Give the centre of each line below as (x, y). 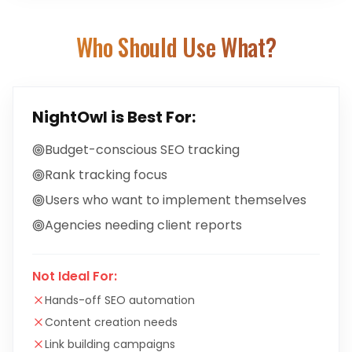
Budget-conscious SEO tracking (142, 150)
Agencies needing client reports (143, 225)
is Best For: (152, 117)
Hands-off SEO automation (120, 300)
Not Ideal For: (75, 276)
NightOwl (70, 117)
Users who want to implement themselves (176, 200)
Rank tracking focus (106, 175)
